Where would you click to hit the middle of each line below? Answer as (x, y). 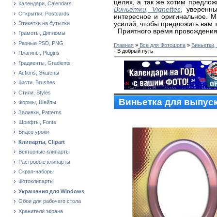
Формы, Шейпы (37, 102)
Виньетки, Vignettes (147, 9)
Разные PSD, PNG (41, 43)
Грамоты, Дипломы (42, 33)
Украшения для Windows (51, 191)
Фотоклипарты (36, 181)
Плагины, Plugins (39, 53)
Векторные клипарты (44, 152)
